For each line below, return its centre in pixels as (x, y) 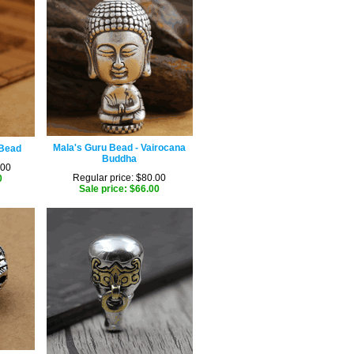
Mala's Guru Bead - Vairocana (119, 148)
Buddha (119, 159)
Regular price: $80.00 (119, 178)
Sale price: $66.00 (119, 189)
